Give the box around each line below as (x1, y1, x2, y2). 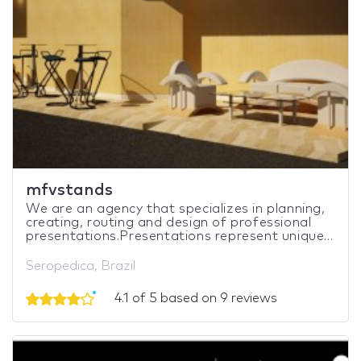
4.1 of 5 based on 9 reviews (111, 291, 277, 305)
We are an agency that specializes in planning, (26, 201, 326, 215)
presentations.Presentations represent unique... (26, 229, 334, 243)
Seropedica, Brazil (26, 259, 135, 272)
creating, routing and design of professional (26, 215, 312, 229)
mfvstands (26, 181, 113, 198)
